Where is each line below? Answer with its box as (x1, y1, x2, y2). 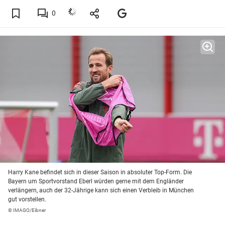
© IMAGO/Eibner (8, 207, 46, 213)
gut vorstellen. (8, 196, 46, 203)
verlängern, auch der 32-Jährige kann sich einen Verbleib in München (8, 187, 194, 194)
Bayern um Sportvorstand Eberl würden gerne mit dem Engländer (8, 178, 184, 185)
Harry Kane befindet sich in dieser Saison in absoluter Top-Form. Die (8, 169, 192, 176)
